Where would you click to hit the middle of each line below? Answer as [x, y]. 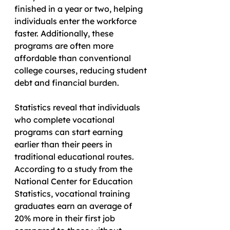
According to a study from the [74, 169]
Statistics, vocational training [73, 193]
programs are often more [65, 45]
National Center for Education [75, 181]
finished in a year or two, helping [80, 8]
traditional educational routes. [75, 156]
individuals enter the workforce [76, 21]
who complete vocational [65, 119]
